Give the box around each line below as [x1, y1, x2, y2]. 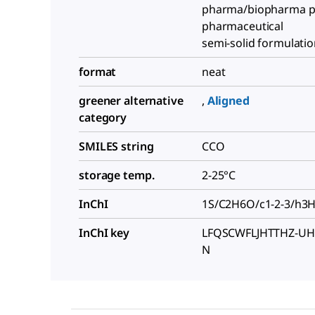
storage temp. [79, 167, 155, 184]
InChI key [79, 225, 129, 241]
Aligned [207, 93, 250, 109]
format [79, 64, 117, 80]
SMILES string [79, 139, 154, 155]
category [79, 110, 127, 126]
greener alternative [79, 93, 184, 109]
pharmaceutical [202, 18, 284, 34]
